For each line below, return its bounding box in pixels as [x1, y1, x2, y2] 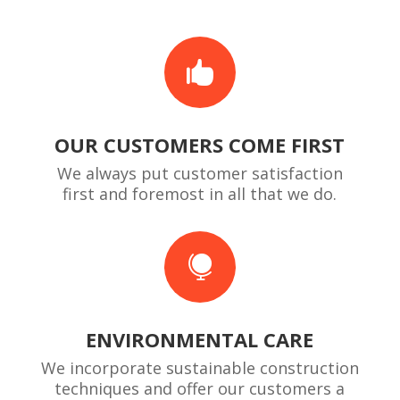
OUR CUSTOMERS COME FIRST [54, 131, 346, 159]
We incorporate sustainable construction [40, 357, 359, 379]
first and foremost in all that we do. [62, 183, 337, 205]
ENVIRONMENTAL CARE [86, 326, 314, 354]
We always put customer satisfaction [56, 162, 343, 185]
